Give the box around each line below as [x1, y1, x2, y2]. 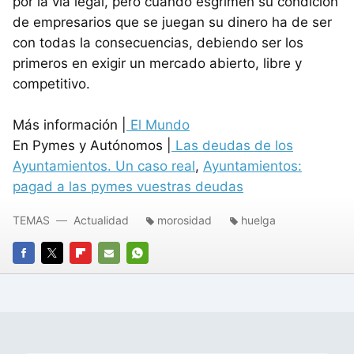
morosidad [157, 213, 212, 227]
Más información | [13, 117, 126, 133]
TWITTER [41, 269, 89, 282]
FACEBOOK [13, 269, 70, 282]
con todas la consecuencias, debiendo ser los [13, 35, 303, 51]
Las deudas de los [171, 137, 293, 153]
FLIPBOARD [70, 269, 127, 282]
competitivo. [13, 76, 90, 92]
